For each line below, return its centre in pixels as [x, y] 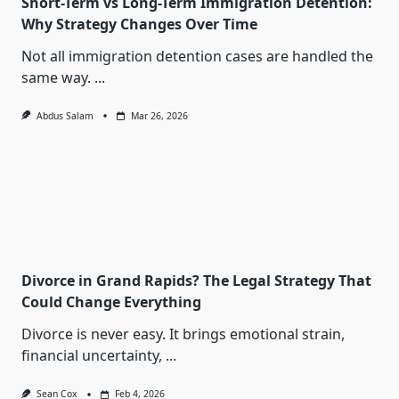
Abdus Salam [65, 116]
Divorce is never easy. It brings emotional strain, [183, 334]
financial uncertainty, [92, 356]
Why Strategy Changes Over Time [139, 24]
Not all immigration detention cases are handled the [197, 57]
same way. [56, 78]
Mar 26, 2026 [159, 116]
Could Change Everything [111, 302]
